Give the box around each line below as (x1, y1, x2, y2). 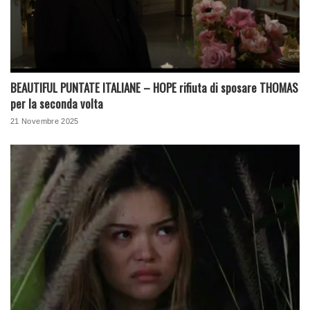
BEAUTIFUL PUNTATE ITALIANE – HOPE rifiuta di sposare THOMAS (10, 78, 298, 96)
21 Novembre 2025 (10, 116, 79, 125)
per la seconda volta (10, 94, 103, 112)
